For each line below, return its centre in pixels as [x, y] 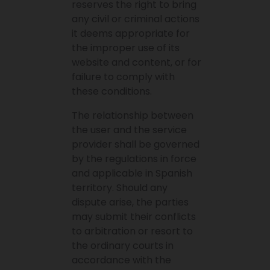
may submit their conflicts [134, 217]
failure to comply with [124, 77]
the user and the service [130, 130]
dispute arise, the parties [130, 202]
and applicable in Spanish [132, 174]
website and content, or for [137, 63]
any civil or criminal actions [136, 19]
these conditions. [112, 92]
